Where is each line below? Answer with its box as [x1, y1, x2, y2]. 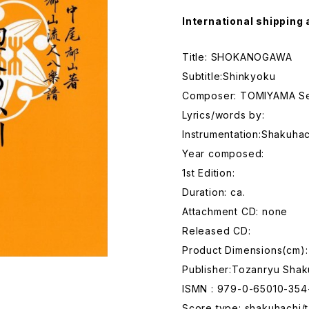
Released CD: [182, 225, 251, 237]
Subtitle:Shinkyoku [182, 70, 276, 82]
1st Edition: [182, 167, 235, 179]
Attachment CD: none [182, 206, 288, 217]
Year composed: [182, 148, 265, 159]
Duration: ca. [182, 186, 246, 198]
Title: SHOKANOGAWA [182, 51, 292, 63]
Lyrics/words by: [182, 109, 265, 121]
